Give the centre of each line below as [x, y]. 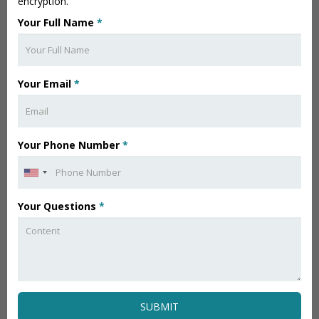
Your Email [46, 84]
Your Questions [58, 206]
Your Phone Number [70, 145]
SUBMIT [159, 307]
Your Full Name [57, 22]
